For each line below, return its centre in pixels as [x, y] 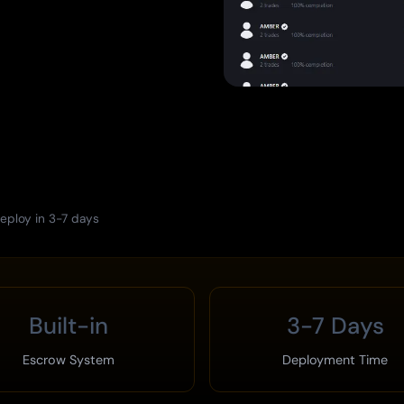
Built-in [69, 326]
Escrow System [69, 359]
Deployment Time [335, 359]
